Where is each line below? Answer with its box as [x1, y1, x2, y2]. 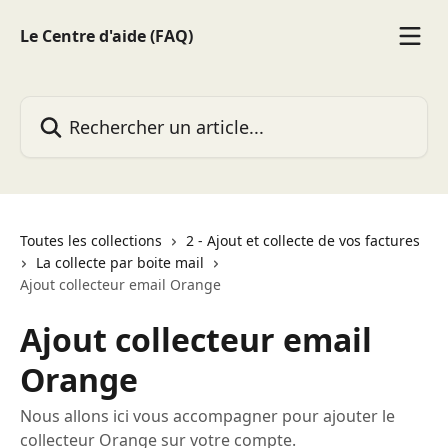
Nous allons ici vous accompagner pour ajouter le [20, 405, 395, 427]
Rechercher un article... [19, 96, 193, 118]
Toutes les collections [20, 231, 162, 250]
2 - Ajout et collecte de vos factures [186, 231, 420, 250]
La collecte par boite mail [36, 253, 204, 272]
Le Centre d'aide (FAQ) [20, 25, 193, 47]
